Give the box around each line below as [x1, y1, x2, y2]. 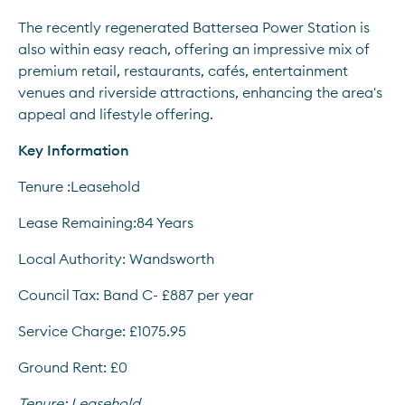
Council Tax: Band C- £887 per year [18, 286, 254, 304]
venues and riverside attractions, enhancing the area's [18, 83, 382, 101]
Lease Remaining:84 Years [18, 213, 193, 231]
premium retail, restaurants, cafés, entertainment [18, 61, 348, 80]
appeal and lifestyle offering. [18, 105, 213, 123]
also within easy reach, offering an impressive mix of [18, 40, 370, 58]
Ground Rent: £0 [18, 358, 127, 376]
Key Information [18, 141, 129, 159]
